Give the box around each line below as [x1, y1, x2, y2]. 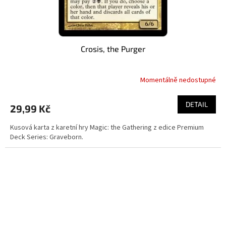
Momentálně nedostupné [140, 75, 216, 85]
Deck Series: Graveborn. [10, 132, 83, 142]
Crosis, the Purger [81, 43, 145, 53]
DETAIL [186, 99, 208, 108]
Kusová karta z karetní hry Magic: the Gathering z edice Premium [10, 122, 204, 133]
